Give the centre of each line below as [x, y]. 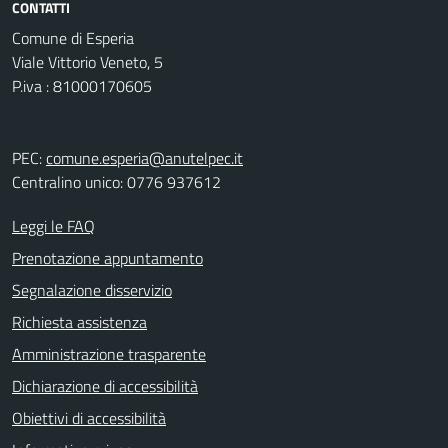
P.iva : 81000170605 [82, 86]
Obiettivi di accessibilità [89, 418]
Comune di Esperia [73, 38]
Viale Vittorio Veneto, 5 [87, 62]
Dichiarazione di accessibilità [105, 386]
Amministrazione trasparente [109, 354]
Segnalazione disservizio [92, 290]
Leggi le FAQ [53, 226]
